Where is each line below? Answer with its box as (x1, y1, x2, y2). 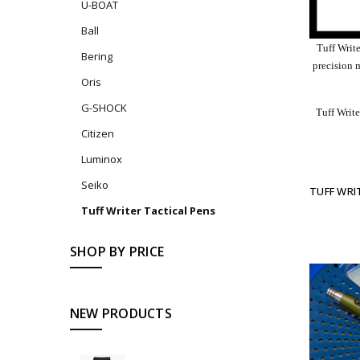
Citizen (80, 126, 114, 141)
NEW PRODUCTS (69, 305, 172, 323)
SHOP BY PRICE (69, 242, 165, 260)
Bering (80, 49, 112, 64)
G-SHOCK (80, 100, 127, 116)
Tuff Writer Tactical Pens (80, 203, 215, 219)
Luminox (80, 152, 122, 167)
